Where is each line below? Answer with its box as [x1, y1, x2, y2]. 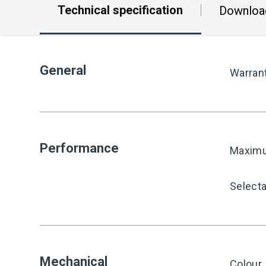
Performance [40, 141, 119, 156]
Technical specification [58, 2, 183, 17]
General [40, 63, 86, 78]
